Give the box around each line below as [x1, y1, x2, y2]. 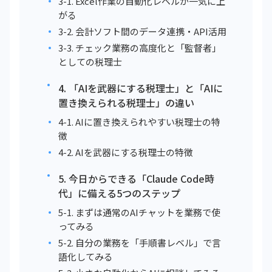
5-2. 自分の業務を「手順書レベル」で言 [58, 236, 221, 249]
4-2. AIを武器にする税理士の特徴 [58, 146, 193, 158]
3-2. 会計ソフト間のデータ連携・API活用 [58, 25, 226, 38]
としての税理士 [58, 55, 122, 68]
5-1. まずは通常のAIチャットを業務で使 [58, 206, 220, 219]
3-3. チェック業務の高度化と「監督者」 [58, 41, 221, 54]
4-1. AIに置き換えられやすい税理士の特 [58, 115, 220, 128]
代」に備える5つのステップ [58, 186, 180, 200]
